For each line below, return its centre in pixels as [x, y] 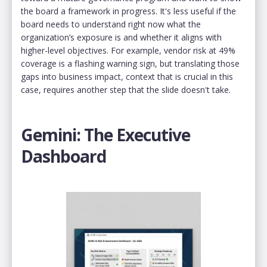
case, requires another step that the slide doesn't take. [126, 89]
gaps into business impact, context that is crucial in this [127, 76]
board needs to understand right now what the [111, 24]
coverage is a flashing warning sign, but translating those [130, 63]
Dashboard [63, 156]
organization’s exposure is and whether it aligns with [121, 37]
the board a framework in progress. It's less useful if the [128, 11]
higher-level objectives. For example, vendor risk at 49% [128, 50]
